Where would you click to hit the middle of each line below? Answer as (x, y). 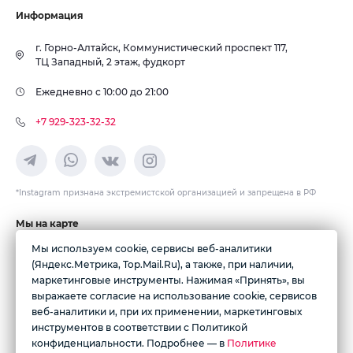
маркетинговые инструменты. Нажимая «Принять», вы (168, 280)
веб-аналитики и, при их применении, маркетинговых (167, 312)
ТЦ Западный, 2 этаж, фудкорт (110, 62)
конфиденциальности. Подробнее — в (129, 343)
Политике (252, 343)
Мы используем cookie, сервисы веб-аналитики (152, 249)
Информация (50, 15)
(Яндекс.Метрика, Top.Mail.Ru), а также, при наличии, (163, 264)
